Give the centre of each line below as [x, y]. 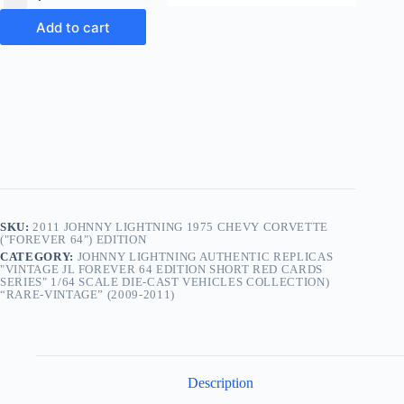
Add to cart [73, 27]
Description [220, 383]
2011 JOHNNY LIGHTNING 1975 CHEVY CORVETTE [180, 227]
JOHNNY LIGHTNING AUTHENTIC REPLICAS [205, 257]
